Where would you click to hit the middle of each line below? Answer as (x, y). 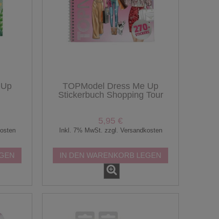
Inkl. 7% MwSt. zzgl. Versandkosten (110, 130)
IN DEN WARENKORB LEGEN (110, 155)
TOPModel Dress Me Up (110, 86)
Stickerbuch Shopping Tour (110, 95)
